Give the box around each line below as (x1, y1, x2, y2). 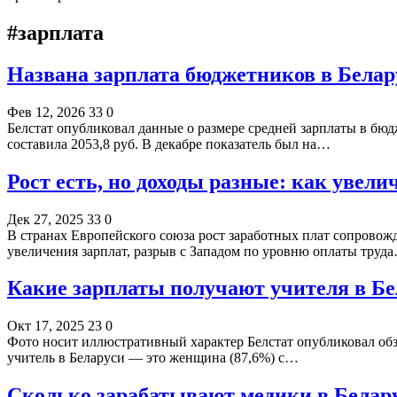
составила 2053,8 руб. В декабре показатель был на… (7, 136, 331, 152)
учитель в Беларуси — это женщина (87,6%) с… (7, 350, 299, 366)
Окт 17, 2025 (7, 318, 84, 334)
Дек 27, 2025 (7, 211, 83, 227)
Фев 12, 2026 (7, 104, 85, 120)
